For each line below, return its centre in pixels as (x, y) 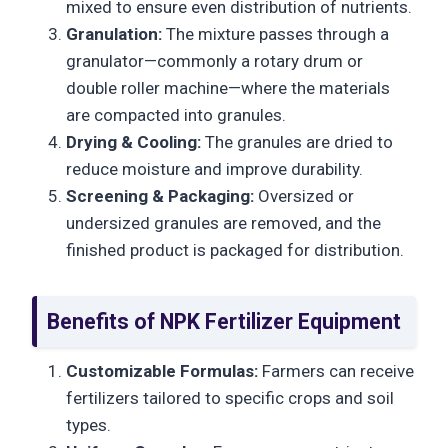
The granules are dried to (297, 141)
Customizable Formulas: (162, 370)
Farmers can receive (336, 370)
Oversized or (304, 195)
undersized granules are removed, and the (223, 222)
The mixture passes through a (275, 33)
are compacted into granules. (176, 114)
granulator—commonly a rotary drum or (214, 60)
